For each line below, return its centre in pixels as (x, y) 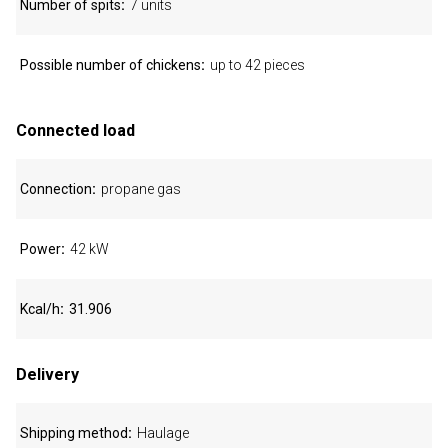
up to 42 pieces (257, 65)
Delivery (47, 374)
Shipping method (74, 433)
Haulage (163, 433)
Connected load (75, 130)
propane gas (141, 189)
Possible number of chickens (110, 65)
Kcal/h (40, 309)
